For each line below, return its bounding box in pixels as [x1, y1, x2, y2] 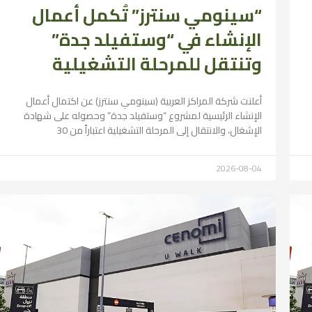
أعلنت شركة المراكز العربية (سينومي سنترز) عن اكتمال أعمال [26, 91, 263, 110]
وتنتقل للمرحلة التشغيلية [52, 47, 263, 80]
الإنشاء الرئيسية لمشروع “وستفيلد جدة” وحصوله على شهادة [24, 106, 263, 125]
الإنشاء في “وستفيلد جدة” [52, 22, 263, 56]
